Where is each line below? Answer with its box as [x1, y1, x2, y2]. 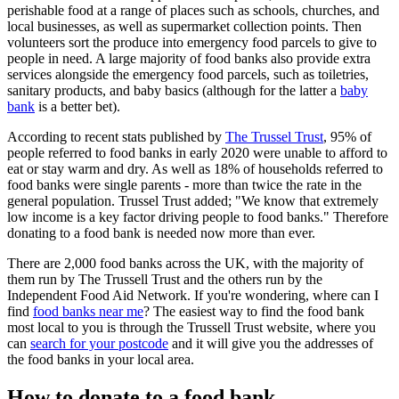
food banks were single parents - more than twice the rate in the [7, 176, 362, 192]
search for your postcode [30, 335, 168, 351]
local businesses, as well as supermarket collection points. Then [7, 18, 362, 34]
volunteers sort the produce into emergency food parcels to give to [7, 34, 377, 50]
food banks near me [33, 303, 143, 319]
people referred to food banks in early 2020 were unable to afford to [7, 144, 387, 160]
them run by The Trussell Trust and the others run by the [7, 271, 322, 287]
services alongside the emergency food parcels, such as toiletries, [7, 66, 369, 82]
